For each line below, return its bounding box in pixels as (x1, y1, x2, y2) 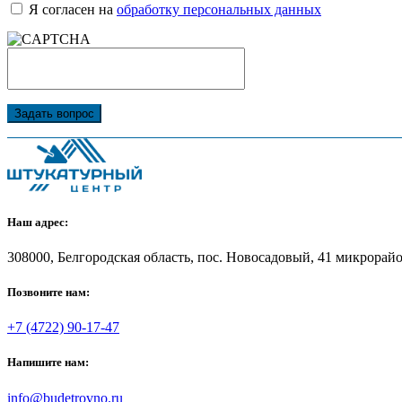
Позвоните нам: (7, 285, 90, 300)
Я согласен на (29, 2, 117, 18)
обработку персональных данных (117, 2, 321, 18)
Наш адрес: (7, 214, 68, 229)
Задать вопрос (14, 107, 94, 121)
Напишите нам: (7, 355, 89, 370)
